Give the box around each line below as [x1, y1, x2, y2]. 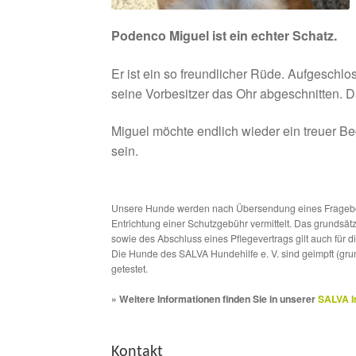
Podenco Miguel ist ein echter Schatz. [111, 25, 338, 44]
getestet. [111, 261, 149, 276]
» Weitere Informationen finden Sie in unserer [111, 292, 319, 307]
